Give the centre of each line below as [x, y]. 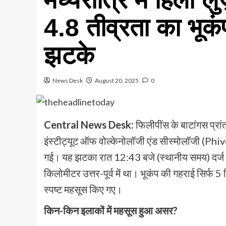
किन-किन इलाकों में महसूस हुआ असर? [111, 211]
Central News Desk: [90, 125]
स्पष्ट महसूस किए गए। [83, 189]
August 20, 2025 [117, 80]
